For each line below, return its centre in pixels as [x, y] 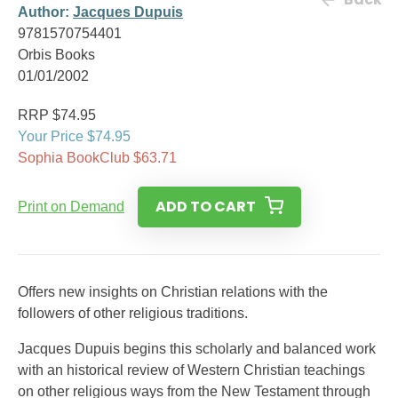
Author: [45, 12]
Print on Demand [71, 207]
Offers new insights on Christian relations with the [173, 292]
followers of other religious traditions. [133, 313]
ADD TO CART [206, 207]
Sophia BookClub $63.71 [97, 158]
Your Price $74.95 [74, 136]
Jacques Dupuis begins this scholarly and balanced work [197, 349]
